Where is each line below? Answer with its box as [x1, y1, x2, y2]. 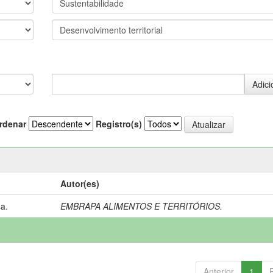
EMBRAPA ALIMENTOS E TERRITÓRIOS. [60, 199, 223, 212]
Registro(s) [96, 118, 142, 130]
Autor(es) [60, 177, 100, 190]
